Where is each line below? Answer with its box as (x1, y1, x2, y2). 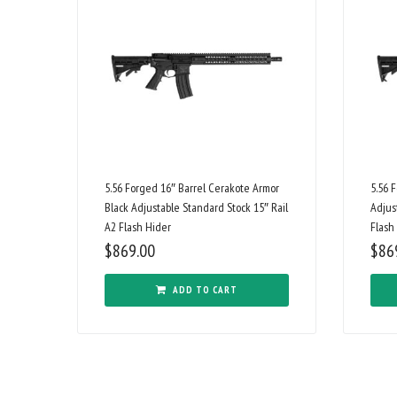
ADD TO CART (173, 284, 237, 297)
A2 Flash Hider (105, 219, 171, 236)
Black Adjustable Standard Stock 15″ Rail (105, 199, 288, 216)
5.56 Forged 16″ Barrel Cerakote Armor (105, 180, 279, 197)
